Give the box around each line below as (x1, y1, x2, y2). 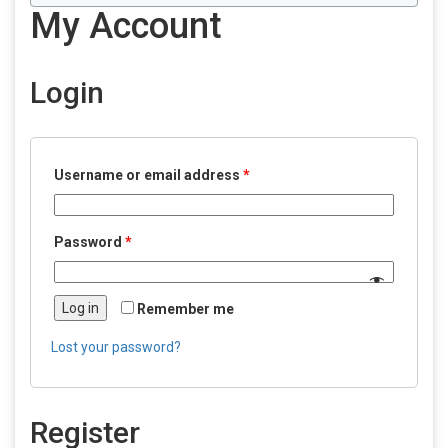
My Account (30, 5, 222, 47)
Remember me (137, 301, 234, 317)
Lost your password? (51, 339, 181, 355)
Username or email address (54, 167, 243, 183)
